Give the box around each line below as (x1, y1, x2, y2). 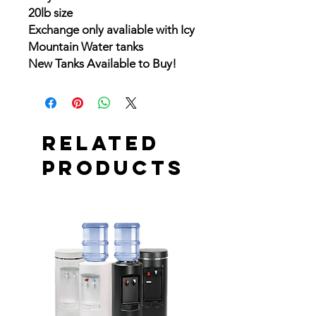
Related (42, 130, 159, 157)
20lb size (28, 6, 73, 20)
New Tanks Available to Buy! (28, 56, 176, 71)
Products (42, 155, 184, 181)
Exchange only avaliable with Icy (28, 23, 195, 37)
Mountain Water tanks (28, 39, 143, 54)
